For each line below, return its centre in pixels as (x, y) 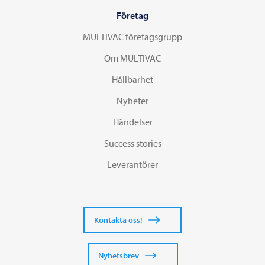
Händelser (132, 122)
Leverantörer (132, 165)
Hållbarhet (132, 80)
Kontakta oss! (118, 220)
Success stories (132, 143)
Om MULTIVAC (132, 58)
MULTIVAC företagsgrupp (132, 37)
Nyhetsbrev (118, 256)
